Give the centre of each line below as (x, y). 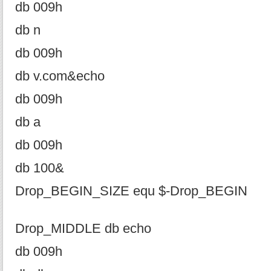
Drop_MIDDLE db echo (83, 229)
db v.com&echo (60, 76)
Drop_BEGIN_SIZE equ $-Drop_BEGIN (131, 191)
